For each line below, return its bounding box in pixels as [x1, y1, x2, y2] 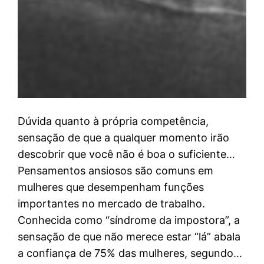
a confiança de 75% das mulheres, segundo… [18, 246, 243, 259]
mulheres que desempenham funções [18, 180, 204, 193]
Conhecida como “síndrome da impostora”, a [18, 213, 240, 226]
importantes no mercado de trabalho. [18, 197, 206, 210]
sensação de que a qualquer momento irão [18, 131, 230, 144]
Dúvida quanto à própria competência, [18, 114, 209, 127]
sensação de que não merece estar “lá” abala [18, 230, 241, 243]
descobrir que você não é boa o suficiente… [18, 147, 236, 160]
